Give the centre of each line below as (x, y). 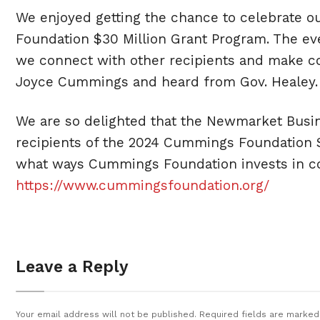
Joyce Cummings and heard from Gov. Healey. (167, 82)
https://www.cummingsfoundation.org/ (142, 186)
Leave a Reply (72, 267)
